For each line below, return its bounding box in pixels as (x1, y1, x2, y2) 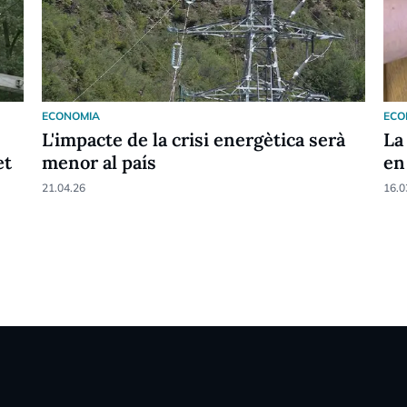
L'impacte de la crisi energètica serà (41, 127, 345, 151)
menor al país (41, 150, 156, 174)
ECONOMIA (41, 108, 100, 123)
